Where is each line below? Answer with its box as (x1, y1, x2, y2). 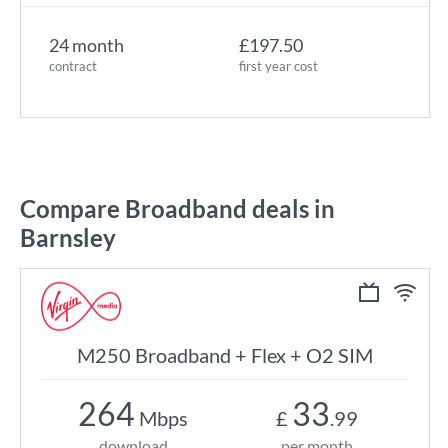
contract (49, 58, 97, 74)
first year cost (239, 58, 318, 74)
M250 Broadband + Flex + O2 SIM (77, 343, 373, 367)
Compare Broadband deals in (20, 194, 335, 223)
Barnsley (20, 223, 116, 252)
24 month (49, 34, 124, 56)
